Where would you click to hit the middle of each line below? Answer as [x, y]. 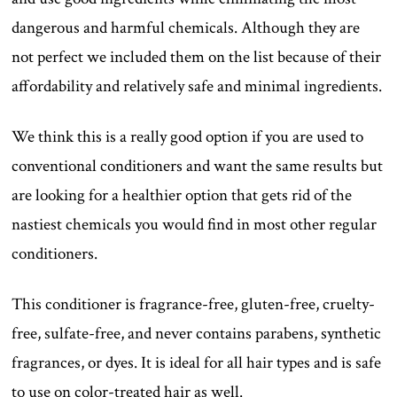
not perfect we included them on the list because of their [197, 58]
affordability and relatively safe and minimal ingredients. [197, 87]
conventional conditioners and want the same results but [198, 167]
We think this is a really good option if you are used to [188, 137]
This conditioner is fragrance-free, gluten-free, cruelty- [194, 305]
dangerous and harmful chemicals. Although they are [186, 28]
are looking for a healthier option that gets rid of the [182, 196]
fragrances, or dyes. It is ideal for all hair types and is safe [197, 363]
